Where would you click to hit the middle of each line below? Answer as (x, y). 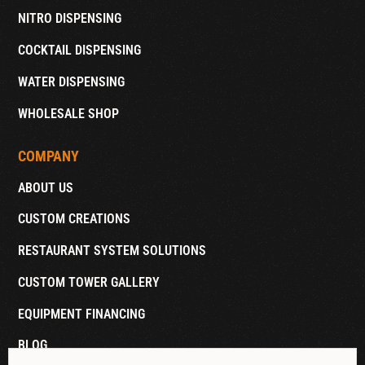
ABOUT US (46, 187)
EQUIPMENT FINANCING (82, 314)
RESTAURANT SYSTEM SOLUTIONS (112, 251)
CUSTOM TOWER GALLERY (89, 282)
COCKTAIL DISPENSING (80, 50)
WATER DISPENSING (72, 81)
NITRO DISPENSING (70, 19)
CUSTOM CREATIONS (75, 219)
